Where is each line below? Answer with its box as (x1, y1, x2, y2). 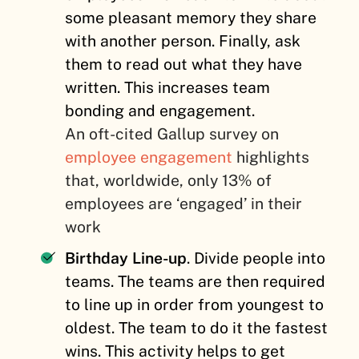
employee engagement (65, 148, 233, 167)
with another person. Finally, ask (65, 32, 301, 50)
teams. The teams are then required (65, 272, 326, 291)
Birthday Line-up (65, 249, 188, 268)
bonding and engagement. (65, 102, 256, 120)
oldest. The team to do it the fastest (65, 319, 329, 337)
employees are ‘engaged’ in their (65, 195, 303, 213)
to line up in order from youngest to (65, 296, 325, 314)
